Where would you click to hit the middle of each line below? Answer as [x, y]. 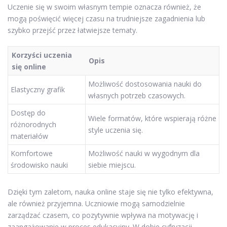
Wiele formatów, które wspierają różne [152, 118]
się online [29, 66]
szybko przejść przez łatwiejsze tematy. [72, 30]
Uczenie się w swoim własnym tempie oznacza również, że [104, 7]
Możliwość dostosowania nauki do [145, 84]
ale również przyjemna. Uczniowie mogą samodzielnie [96, 204]
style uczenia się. [116, 130]
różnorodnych [33, 124]
